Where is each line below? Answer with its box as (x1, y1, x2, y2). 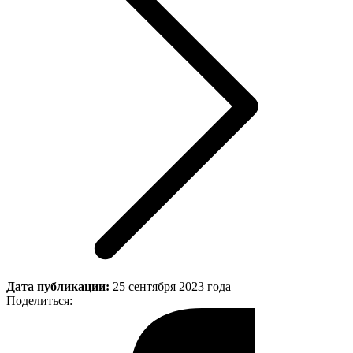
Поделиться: (6, 294, 72, 308)
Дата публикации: (6, 280, 113, 294)
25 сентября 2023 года (113, 280, 231, 294)
